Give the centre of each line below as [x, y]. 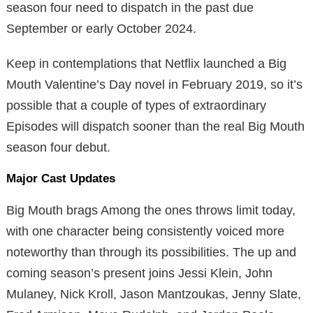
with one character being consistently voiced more [145, 231]
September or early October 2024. [101, 28]
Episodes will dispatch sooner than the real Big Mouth [155, 126]
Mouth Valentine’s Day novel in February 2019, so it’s [154, 84]
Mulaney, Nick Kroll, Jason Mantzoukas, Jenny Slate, [154, 294]
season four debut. [58, 147]
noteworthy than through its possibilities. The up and [151, 252]
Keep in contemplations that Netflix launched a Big [146, 63]
